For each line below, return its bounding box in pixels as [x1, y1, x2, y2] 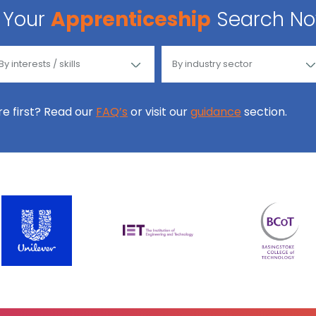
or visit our [128, 103, 190, 120]
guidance [190, 103, 241, 120]
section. [241, 103, 287, 120]
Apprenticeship [51, 5, 211, 33]
